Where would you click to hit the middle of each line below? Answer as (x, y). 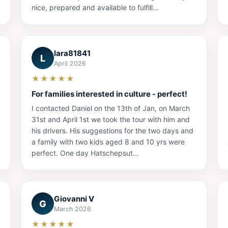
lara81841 (73, 53)
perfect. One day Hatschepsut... (85, 153)
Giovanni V (74, 199)
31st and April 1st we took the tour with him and (111, 120)
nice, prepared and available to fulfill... (95, 8)
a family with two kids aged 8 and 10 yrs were (108, 142)
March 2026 (73, 209)
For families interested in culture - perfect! (110, 94)
